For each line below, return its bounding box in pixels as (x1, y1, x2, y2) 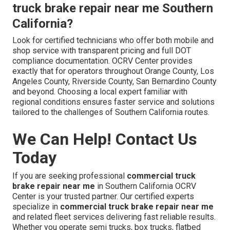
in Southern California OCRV (95, 181, 196, 191)
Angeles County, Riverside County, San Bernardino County (12, 76, 217, 86)
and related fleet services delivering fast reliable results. (12, 212, 216, 222)
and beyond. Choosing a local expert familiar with (12, 86, 187, 97)
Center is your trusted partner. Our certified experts (12, 191, 194, 201)
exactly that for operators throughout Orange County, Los (12, 66, 214, 76)
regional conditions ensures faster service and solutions (12, 97, 215, 107)
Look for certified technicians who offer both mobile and (12, 35, 214, 45)
